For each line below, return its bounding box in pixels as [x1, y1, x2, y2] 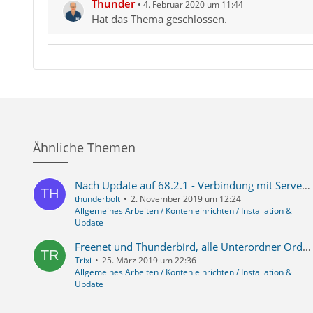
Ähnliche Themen [32, 139, 136, 156]
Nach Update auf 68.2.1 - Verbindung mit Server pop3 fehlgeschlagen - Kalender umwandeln [301, 178, 310, 193]
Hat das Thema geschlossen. [91, 12, 227, 27]
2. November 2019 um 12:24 [130, 193, 241, 205]
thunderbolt [74, 193, 120, 205]
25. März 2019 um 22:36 [101, 254, 196, 267]
